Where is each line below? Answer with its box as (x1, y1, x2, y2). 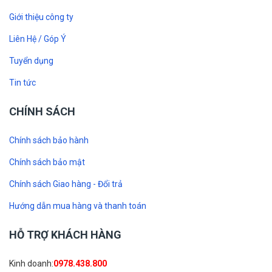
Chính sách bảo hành (9, 135, 89, 146)
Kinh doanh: (9, 259, 53, 269)
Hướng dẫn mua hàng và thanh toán (9, 201, 146, 211)
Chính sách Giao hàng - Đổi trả (9, 179, 123, 189)
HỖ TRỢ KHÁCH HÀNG (9, 228, 121, 242)
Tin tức (9, 78, 36, 88)
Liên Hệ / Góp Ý (9, 34, 66, 44)
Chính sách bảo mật (9, 157, 85, 168)
